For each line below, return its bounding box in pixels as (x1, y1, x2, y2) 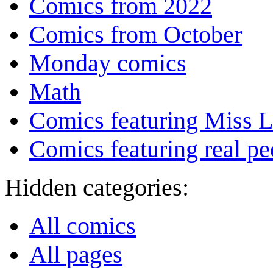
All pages (29, 241, 122, 269)
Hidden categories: (5, 174, 189, 202)
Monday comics (29, 49, 186, 77)
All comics (29, 212, 136, 240)
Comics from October (29, 21, 242, 49)
